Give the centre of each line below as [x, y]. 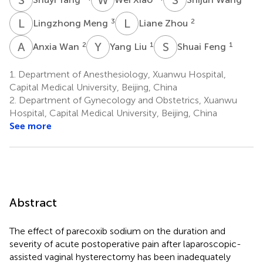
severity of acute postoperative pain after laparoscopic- [125, 244]
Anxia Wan [57, 46]
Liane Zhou [164, 23]
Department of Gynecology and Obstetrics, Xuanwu [127, 100]
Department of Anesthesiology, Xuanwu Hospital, [121, 74]
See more [31, 126]
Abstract [33, 202]
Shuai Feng [203, 46]
